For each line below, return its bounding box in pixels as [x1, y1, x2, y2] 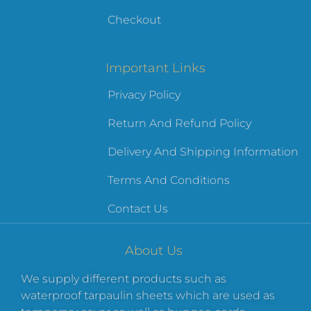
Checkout [108, 12, 161, 26]
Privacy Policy [108, 87, 180, 101]
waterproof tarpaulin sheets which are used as [21, 288, 275, 302]
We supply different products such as [21, 271, 226, 285]
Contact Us [108, 201, 168, 215]
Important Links [106, 60, 205, 76]
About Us [125, 242, 183, 258]
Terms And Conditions [108, 173, 230, 187]
